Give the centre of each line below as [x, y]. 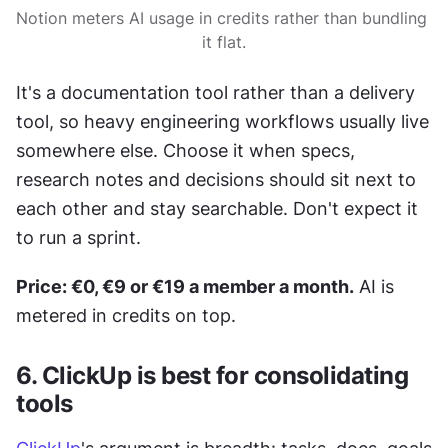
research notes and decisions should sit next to [216, 179]
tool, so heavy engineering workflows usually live [222, 121]
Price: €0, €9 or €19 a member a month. [185, 286]
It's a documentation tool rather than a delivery [215, 92]
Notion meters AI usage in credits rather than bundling [221, 17]
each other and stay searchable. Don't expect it [217, 208]
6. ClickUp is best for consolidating [212, 375]
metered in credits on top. [126, 315]
